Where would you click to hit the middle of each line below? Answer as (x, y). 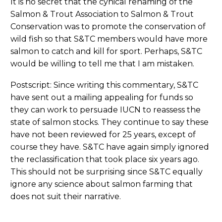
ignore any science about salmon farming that (102, 184)
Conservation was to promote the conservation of (108, 27)
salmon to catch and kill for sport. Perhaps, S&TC (106, 52)
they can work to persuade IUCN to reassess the (106, 110)
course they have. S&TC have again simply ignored (110, 147)
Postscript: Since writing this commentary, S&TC (104, 85)
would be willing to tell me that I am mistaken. (102, 64)
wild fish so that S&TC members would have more (109, 39)
